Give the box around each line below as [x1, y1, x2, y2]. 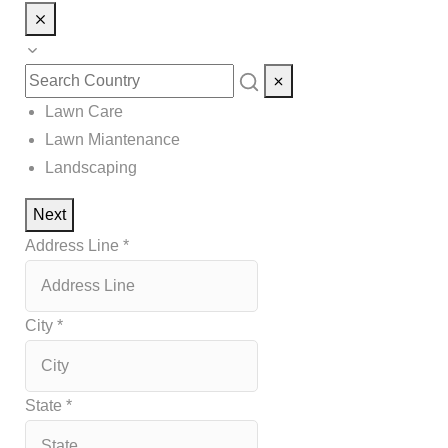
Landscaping [45, 159, 137, 176]
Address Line [25, 237, 123, 254]
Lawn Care [45, 103, 123, 120]
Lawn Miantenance [45, 131, 180, 148]
